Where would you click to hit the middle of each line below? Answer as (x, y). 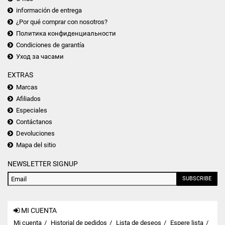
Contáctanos (34, 122)
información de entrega (49, 10)
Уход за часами (40, 57)
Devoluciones (35, 133)
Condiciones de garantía (50, 45)
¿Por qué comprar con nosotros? (62, 22)
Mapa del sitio (36, 145)
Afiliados (28, 99)
